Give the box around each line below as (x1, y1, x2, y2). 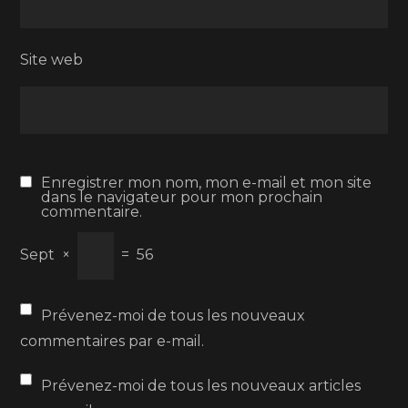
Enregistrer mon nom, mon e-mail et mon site (41, 174, 372, 191)
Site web (20, 51, 84, 68)
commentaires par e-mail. (20, 332, 205, 350)
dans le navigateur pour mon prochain (41, 189, 323, 206)
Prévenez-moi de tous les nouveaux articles (41, 377, 362, 394)
